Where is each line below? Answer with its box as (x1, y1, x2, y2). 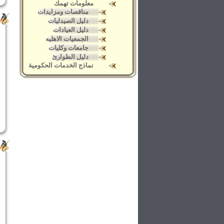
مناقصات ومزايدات (37, 8, 88, 15)
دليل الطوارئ (52, 53, 88, 60)
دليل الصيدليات (48, 17, 88, 24)
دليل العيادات (53, 26, 88, 33)
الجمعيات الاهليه (45, 35, 88, 42)
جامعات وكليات (48, 44, 88, 51)
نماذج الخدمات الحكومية (28, 61, 93, 69)
